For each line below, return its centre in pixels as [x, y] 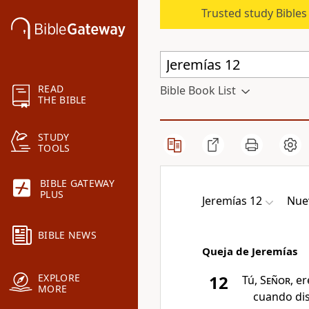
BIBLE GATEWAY [77, 183]
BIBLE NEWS [67, 235]
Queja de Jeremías [250, 251]
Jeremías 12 [232, 201]
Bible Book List [198, 90]
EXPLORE [59, 278]
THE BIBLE [62, 100]
